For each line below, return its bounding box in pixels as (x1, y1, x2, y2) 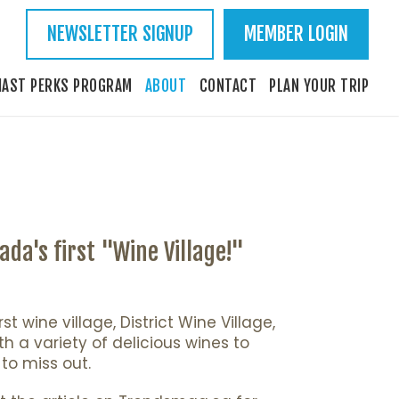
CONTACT (199, 77, 257, 96)
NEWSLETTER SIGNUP (46, 22, 193, 46)
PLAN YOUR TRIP (269, 77, 370, 96)
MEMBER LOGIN (244, 22, 348, 46)
